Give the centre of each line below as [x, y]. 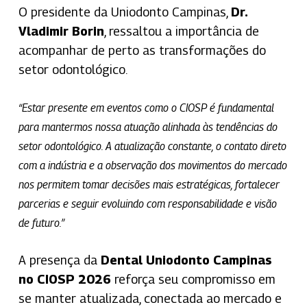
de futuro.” [41, 223]
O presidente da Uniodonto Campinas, [124, 12]
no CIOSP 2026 [64, 279]
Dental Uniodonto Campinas [186, 260]
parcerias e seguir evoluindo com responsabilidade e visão [147, 204]
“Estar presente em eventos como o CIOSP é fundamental [146, 108]
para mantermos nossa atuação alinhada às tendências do [148, 127]
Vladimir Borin [61, 31]
